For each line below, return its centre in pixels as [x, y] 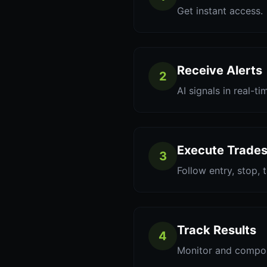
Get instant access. [220, 11]
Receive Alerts [220, 70]
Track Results [217, 230]
